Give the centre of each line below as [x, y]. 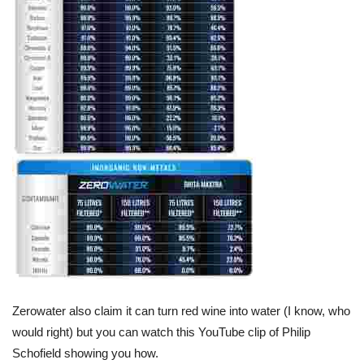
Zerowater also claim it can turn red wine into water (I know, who [181, 311]
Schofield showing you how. [85, 353]
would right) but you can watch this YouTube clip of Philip [161, 332]
